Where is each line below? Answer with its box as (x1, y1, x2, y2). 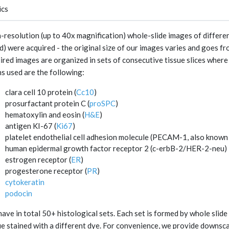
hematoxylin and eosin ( (5, 110, 84, 120)
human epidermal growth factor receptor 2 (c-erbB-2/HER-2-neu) (5, 144, 227, 153)
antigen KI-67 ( (5, 121, 56, 131)
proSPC (89, 99, 116, 108)
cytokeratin (5, 177, 44, 187)
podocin (5, 189, 32, 198)
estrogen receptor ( (5, 155, 71, 165)
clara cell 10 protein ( (5, 87, 76, 97)
